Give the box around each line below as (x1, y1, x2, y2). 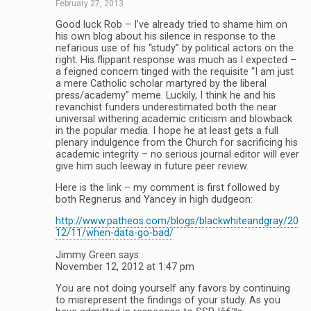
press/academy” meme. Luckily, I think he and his (56, 89, 276, 101)
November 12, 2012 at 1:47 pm (56, 260, 194, 273)
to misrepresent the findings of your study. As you (56, 294, 280, 307)
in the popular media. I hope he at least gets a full (56, 124, 278, 137)
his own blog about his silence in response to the (56, 30, 276, 42)
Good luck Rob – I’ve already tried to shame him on (56, 18, 287, 31)
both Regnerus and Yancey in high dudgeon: (56, 193, 253, 205)
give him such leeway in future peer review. (56, 160, 249, 172)
